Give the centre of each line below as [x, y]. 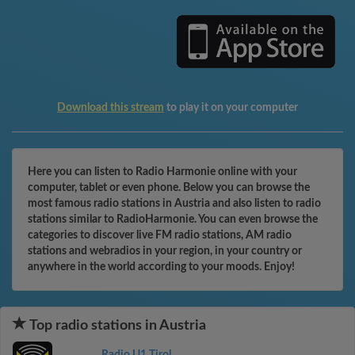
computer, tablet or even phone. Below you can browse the [169, 188]
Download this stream [111, 108]
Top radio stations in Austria [116, 326]
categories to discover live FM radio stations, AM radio [160, 235]
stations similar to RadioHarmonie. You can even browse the [173, 219]
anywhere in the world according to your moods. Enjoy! [161, 267]
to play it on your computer [231, 108]
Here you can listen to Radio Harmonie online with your [162, 172]
